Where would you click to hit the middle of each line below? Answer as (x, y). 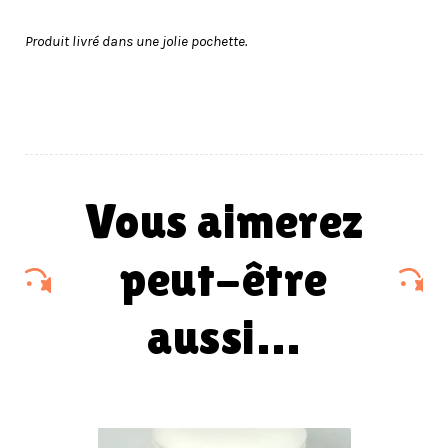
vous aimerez (99, 222)
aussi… (224, 338)
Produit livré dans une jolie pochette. (136, 40)
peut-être (224, 280)
